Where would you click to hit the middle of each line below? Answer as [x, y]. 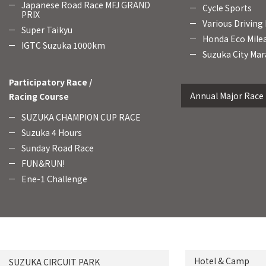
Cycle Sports [227, 8]
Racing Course [39, 96]
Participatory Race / [50, 82]
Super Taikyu [47, 30]
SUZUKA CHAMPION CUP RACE [81, 117]
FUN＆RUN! [43, 163]
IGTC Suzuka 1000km [63, 45]
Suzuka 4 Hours [52, 132]
